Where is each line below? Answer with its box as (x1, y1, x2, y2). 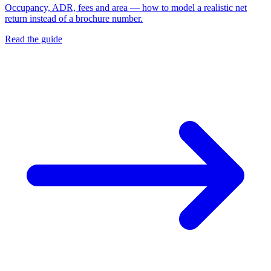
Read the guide (5, 34, 62, 45)
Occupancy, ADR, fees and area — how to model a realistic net (5, 2, 247, 13)
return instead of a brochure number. (5, 13, 143, 24)
